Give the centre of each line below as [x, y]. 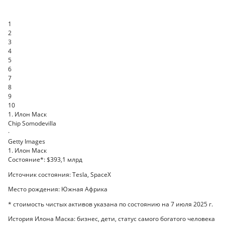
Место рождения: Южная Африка [58, 189]
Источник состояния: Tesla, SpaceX [60, 174]
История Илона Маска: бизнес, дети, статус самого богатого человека [111, 219]
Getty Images [27, 142]
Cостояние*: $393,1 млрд [45, 160]
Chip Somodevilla [32, 124]
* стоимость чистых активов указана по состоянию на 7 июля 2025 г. [110, 204]
